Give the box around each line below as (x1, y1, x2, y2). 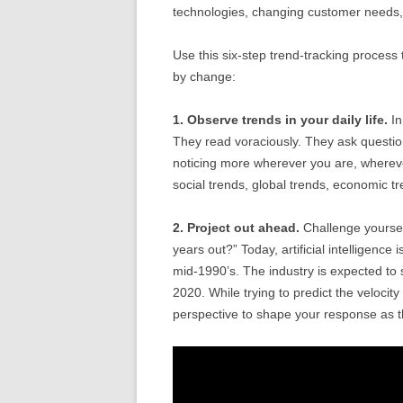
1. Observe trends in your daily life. (173, 112, 388, 127)
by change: (173, 68, 236, 84)
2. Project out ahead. (173, 219, 300, 235)
